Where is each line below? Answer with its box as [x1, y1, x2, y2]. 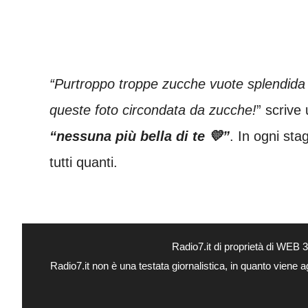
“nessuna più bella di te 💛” [49, 129, 230, 144]
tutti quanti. [49, 155, 118, 170]
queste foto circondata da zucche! [49, 102, 256, 118]
